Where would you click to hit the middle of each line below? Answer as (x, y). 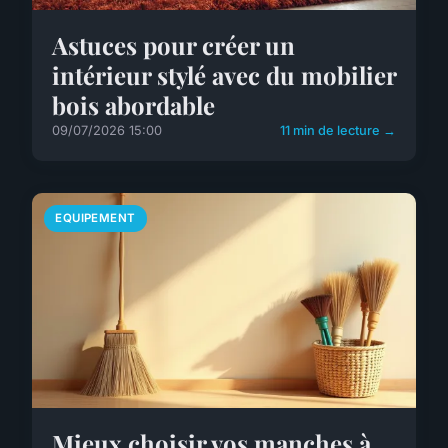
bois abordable (133, 105)
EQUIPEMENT (95, 218)
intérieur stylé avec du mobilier (224, 75)
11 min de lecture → (338, 131)
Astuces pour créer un (173, 45)
